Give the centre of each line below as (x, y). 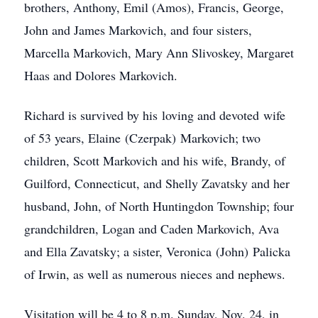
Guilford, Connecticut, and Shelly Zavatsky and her (157, 183)
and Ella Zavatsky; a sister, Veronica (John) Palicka (157, 251)
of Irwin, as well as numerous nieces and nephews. (155, 274)
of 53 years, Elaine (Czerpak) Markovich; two (142, 138)
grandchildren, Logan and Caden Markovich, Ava (152, 229)
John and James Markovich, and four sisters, (138, 30)
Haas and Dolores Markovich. (101, 75)
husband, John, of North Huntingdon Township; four (159, 206)
